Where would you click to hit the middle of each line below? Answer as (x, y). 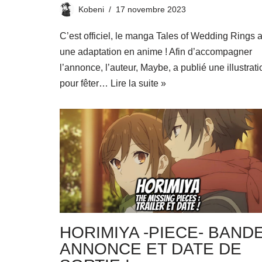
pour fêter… (85, 83)
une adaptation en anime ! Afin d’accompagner (156, 51)
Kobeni (91, 9)
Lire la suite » (138, 83)
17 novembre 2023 (151, 9)
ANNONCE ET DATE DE (151, 249)
